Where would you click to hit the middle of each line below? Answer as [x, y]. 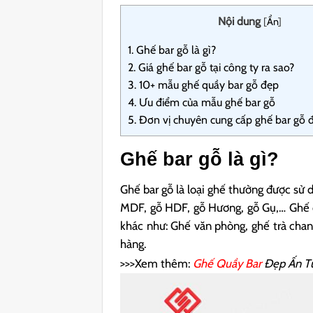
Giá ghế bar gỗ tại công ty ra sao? [215, 67]
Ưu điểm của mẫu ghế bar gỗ [206, 102]
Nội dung [239, 21]
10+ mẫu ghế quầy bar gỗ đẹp [208, 85]
